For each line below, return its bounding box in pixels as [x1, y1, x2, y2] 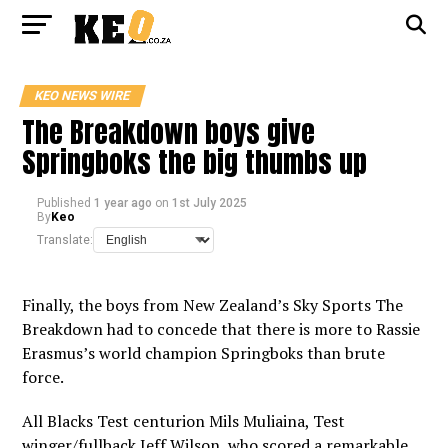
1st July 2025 [172, 196, 248, 210]
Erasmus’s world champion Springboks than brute [22, 342, 386, 364]
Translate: [37, 233, 94, 247]
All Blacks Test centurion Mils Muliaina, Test [22, 410, 346, 432]
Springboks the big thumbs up [22, 141, 368, 183]
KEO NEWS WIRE [33, 88, 133, 103]
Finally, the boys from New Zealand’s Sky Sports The [22, 294, 404, 316]
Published [37, 196, 92, 210]
